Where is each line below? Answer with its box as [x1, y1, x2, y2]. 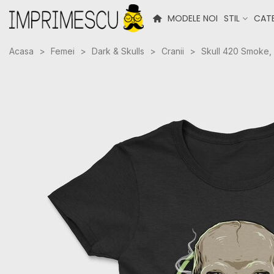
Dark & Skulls [92, 46, 144, 56]
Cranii [161, 46, 184, 56]
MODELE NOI [168, 12, 218, 24]
